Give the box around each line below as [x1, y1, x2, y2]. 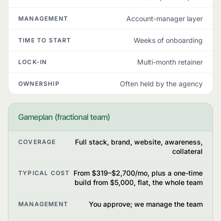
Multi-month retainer [137, 58, 203, 66]
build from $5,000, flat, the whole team [74, 178, 203, 186]
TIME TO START [18, 37, 72, 44]
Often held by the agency [120, 79, 203, 88]
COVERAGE [18, 138, 56, 146]
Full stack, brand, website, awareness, [75, 138, 203, 146]
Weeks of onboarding [134, 36, 203, 44]
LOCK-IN [18, 58, 47, 66]
